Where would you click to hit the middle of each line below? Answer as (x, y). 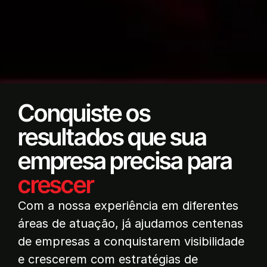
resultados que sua (112, 136)
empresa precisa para (125, 160)
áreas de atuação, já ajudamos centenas (131, 223)
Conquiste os (84, 113)
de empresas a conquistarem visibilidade (131, 241)
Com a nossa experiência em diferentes (128, 205)
